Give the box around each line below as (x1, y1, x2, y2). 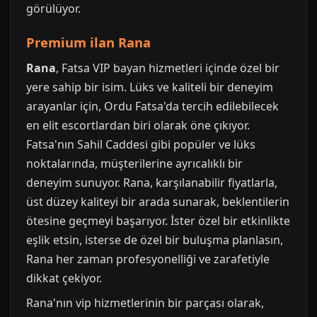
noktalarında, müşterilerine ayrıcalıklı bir (26, 156, 243, 172)
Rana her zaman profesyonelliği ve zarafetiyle (26, 251, 270, 267)
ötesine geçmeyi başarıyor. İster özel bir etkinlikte (26, 213, 290, 229)
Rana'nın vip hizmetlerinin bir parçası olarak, (26, 295, 264, 311)
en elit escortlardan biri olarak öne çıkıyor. (26, 117, 250, 134)
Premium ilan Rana (26, 33, 151, 52)
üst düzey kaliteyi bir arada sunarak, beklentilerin (26, 194, 289, 210)
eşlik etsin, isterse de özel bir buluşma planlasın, (26, 232, 283, 248)
